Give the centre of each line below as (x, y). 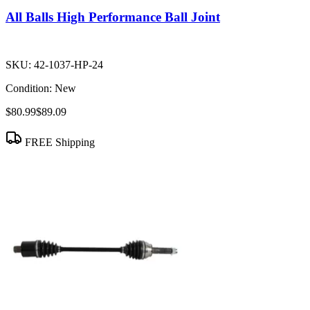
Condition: (29, 88)
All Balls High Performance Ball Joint (113, 17)
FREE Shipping (58, 142)
